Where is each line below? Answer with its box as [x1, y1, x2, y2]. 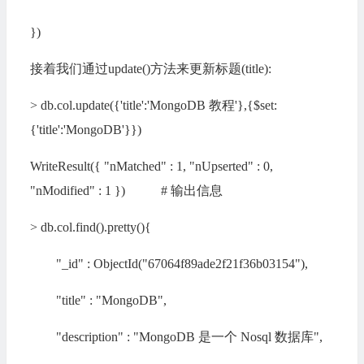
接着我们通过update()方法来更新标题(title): [29, 62, 271, 76]
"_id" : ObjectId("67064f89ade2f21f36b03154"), [29, 257, 308, 271]
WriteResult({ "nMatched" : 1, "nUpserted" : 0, [29, 159, 273, 173]
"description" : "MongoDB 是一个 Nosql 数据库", [29, 330, 323, 344]
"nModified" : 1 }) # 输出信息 [29, 184, 223, 197]
